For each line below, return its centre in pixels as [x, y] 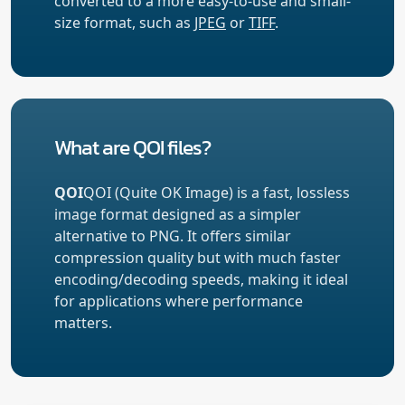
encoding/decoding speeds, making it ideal [201, 279]
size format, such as [124, 22]
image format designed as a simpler [178, 214]
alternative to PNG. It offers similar [173, 235]
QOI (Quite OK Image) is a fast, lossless [217, 192]
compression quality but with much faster [198, 257]
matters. [83, 322]
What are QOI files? [132, 146]
